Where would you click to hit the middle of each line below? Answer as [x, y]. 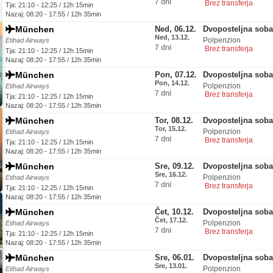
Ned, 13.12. [172, 37]
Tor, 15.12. [171, 129]
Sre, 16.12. [171, 174]
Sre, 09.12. [175, 166]
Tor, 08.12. [174, 120]
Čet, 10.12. [174, 212]
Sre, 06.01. [175, 257]
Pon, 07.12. [176, 75]
